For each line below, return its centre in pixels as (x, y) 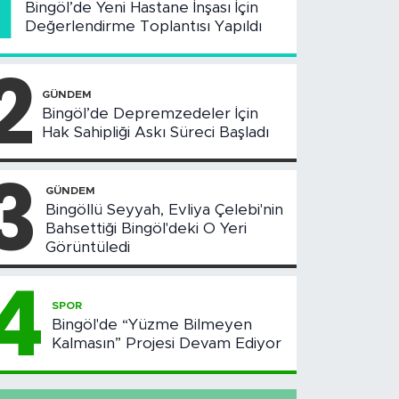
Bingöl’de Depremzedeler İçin (151, 113)
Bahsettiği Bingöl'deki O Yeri (147, 228)
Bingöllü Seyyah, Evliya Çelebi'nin (165, 209)
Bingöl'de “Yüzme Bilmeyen (152, 325)
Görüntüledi (88, 247)
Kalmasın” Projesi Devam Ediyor (167, 344)
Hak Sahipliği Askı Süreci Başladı (156, 132)
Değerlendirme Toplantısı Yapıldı (144, 26)
